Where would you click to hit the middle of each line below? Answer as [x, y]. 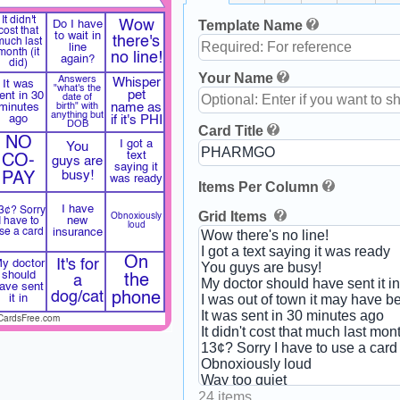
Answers [78, 80]
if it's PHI [136, 121]
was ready [137, 179]
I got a [137, 145]
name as [137, 108]
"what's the [78, 89]
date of [78, 98]
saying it [137, 168]
